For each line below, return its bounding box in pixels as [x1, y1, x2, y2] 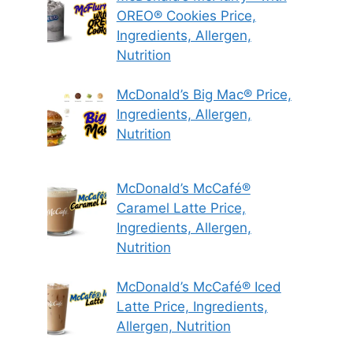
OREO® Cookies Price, [116, 7, 256, 24]
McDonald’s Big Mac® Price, [116, 87, 292, 103]
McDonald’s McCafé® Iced [116, 279, 281, 295]
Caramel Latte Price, [116, 199, 246, 216]
